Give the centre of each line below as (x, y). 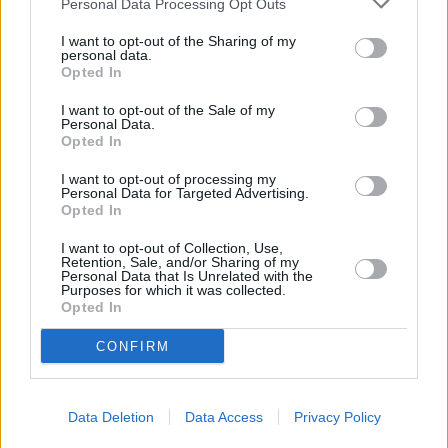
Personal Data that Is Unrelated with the (187, 276)
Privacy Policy (337, 417)
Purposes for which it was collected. (173, 290)
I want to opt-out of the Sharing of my (178, 41)
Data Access (223, 417)
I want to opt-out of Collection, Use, (172, 248)
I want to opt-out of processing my (168, 179)
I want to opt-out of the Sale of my (168, 110)
